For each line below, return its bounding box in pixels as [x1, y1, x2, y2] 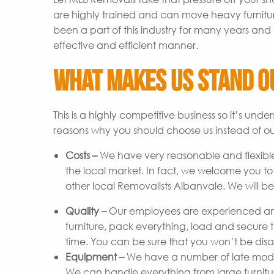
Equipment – [65, 250, 124, 263]
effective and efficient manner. [53, 39, 198, 51]
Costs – [65, 149, 100, 161]
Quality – [65, 204, 106, 217]
